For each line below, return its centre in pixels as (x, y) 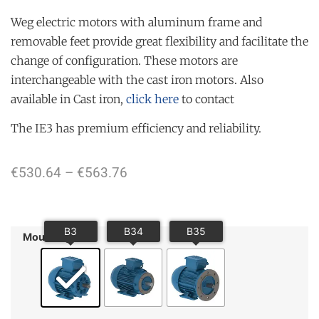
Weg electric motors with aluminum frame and (136, 22)
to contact (206, 99)
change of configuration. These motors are (124, 61)
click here (152, 99)
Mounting (47, 236)
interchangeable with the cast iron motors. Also (137, 80)
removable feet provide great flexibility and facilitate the (159, 42)
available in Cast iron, (68, 99)
